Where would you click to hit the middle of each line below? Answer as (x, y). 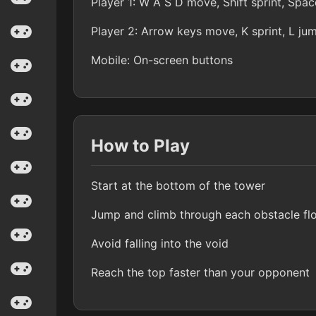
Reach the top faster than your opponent (200, 272)
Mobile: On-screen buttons (162, 60)
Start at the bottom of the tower (178, 185)
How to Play (140, 145)
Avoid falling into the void (160, 243)
